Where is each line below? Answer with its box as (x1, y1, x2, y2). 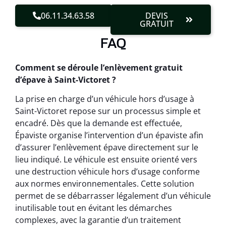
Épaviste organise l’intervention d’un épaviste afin (15, 129, 203, 141)
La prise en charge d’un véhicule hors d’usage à (15, 93, 194, 104)
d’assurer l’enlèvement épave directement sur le (15, 141, 198, 153)
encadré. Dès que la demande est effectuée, (15, 117, 182, 129)
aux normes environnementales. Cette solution (15, 178, 194, 189)
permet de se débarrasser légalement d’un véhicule (15, 190, 211, 201)
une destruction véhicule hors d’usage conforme (15, 165, 200, 177)
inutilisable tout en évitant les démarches (15, 202, 172, 213)
